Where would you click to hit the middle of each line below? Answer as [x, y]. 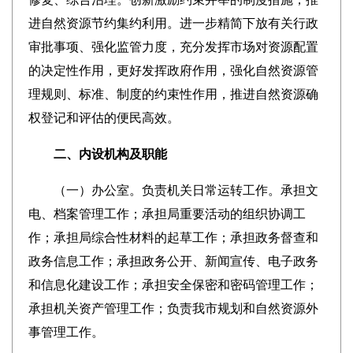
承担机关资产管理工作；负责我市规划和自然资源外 [173, 308]
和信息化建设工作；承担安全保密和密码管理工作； [173, 285]
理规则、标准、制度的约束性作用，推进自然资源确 [173, 94]
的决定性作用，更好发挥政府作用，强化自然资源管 [173, 71]
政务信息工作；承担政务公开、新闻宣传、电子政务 [173, 261]
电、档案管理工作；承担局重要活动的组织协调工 [167, 214]
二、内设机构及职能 [97, 154]
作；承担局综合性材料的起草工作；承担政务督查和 [173, 238]
